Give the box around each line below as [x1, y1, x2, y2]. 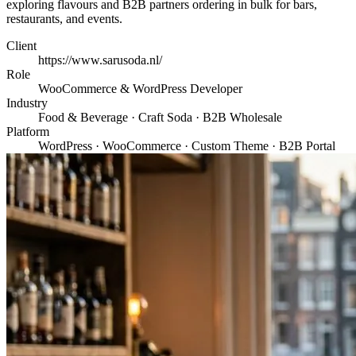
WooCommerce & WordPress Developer [38, 81, 242, 95]
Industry [6, 95, 48, 110]
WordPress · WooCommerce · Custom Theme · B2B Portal [38, 138, 335, 153]
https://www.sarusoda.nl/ [38, 52, 162, 67]
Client [6, 38, 37, 52]
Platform [6, 124, 49, 138]
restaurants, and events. [6, 11, 122, 25]
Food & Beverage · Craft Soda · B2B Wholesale [38, 110, 282, 124]
